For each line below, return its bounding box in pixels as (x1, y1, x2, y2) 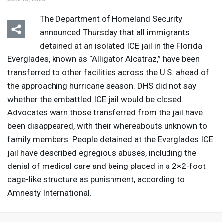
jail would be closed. (106, 94, 184, 105)
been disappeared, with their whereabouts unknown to (7, 121, 207, 131)
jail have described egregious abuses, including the (7, 148, 196, 158)
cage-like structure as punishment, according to (7, 174, 185, 185)
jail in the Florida (139, 41, 202, 51)
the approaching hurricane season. (7, 81, 137, 91)
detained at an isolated (40, 41, 127, 51)
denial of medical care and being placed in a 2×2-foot (7, 161, 206, 171)
